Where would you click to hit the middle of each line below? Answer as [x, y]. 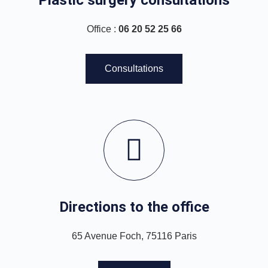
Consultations [134, 68]
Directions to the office [134, 207]
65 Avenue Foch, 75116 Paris [134, 236]
